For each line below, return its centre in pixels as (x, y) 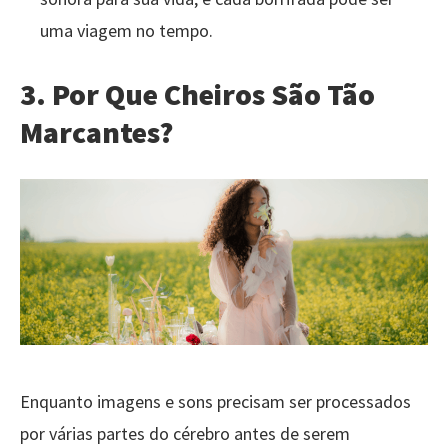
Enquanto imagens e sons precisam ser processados (215, 401)
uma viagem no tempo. (126, 30)
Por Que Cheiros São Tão (213, 93)
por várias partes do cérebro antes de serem (185, 433)
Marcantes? (96, 131)
